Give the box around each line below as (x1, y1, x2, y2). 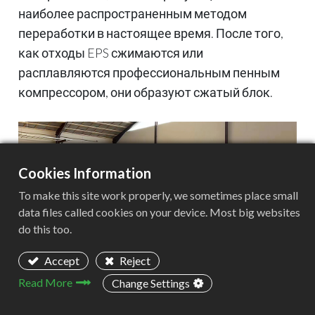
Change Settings (112, 276, 190, 290)
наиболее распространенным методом (18, 6, 247, 21)
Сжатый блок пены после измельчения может (18, 291, 289, 307)
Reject (117, 254, 150, 267)
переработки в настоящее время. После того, (18, 25, 283, 41)
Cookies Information (18, 165, 151, 181)
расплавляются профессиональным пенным (18, 65, 280, 80)
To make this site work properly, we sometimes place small (18, 188, 298, 202)
